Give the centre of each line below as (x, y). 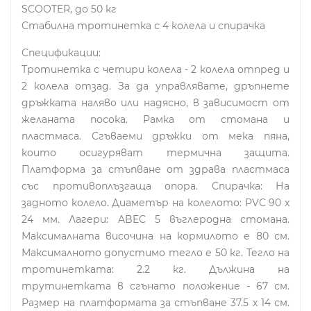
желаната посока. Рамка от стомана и (155, 119)
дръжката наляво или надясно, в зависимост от (155, 102)
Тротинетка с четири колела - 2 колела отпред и (155, 69)
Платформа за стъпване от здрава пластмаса (155, 169)
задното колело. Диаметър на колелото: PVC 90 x (155, 202)
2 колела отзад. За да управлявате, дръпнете (155, 86)
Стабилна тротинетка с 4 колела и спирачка (143, 25)
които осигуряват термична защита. (155, 152)
